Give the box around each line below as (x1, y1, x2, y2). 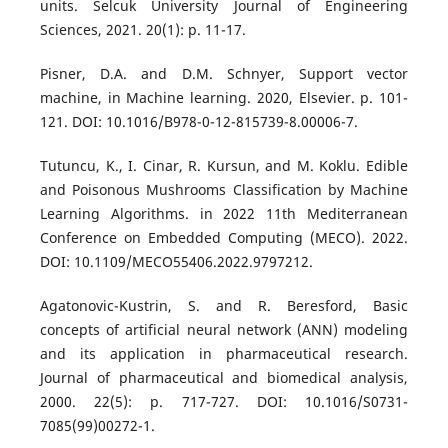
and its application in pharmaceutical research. (39, 343, 409, 363)
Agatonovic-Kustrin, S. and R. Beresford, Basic (39, 295, 409, 315)
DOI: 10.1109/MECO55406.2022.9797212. (39, 251, 313, 271)
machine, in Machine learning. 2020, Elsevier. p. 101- (39, 87, 409, 107)
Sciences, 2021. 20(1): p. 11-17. (39, 19, 246, 39)
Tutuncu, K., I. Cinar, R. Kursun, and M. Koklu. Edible (39, 155, 409, 175)
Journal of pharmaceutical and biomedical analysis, (39, 367, 409, 387)
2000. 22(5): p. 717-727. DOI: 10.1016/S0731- (39, 391, 409, 411)
